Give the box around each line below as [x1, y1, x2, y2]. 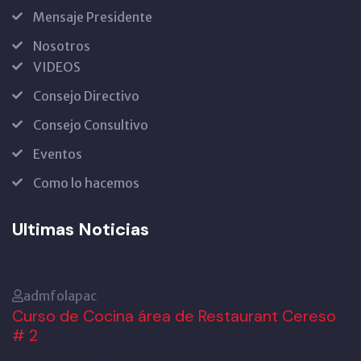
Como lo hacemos [33, 175, 139, 191]
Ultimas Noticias [12, 218, 149, 241]
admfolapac [23, 288, 97, 304]
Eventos [33, 146, 82, 162]
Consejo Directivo [33, 88, 139, 104]
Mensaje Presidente [33, 9, 152, 25]
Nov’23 [35, 257, 105, 287]
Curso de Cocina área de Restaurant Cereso [12, 305, 336, 326]
